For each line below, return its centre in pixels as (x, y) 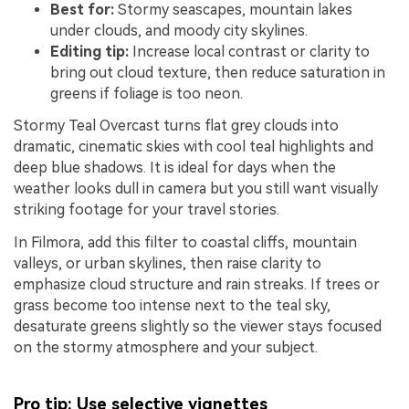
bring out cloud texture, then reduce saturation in (218, 72)
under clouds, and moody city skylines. (179, 30)
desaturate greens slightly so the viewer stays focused (198, 327)
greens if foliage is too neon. (147, 93)
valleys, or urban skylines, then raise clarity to (168, 264)
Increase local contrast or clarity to (249, 51)
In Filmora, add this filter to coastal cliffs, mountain (185, 243)
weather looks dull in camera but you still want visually (196, 189)
